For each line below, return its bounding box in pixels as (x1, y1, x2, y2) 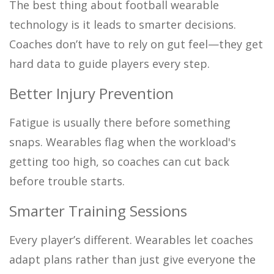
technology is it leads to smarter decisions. (9, 17, 236, 32)
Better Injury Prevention (9, 83, 174, 103)
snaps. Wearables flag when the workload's (9, 134, 236, 149)
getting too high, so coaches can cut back (9, 154, 229, 169)
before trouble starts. (9, 173, 125, 188)
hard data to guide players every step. (9, 56, 210, 71)
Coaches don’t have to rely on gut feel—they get (9, 36, 263, 51)
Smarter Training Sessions (9, 200, 187, 221)
